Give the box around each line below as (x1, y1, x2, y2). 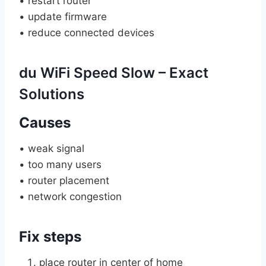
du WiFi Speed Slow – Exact (19, 64, 208, 81)
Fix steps (19, 227, 81, 245)
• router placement (19, 174, 109, 186)
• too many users (19, 158, 102, 170)
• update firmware (19, 10, 107, 23)
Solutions (19, 85, 84, 103)
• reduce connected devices (19, 26, 154, 39)
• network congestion (19, 190, 122, 202)
